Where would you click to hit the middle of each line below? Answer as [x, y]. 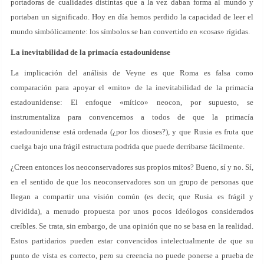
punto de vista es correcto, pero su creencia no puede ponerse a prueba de [132, 255]
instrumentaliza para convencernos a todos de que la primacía [132, 117]
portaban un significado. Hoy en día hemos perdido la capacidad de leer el [132, 17]
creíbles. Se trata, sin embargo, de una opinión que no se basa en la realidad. [132, 226]
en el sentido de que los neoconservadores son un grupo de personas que [132, 182]
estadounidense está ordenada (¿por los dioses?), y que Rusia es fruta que [132, 132]
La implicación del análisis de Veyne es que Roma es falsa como [132, 73]
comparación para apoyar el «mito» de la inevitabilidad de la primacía [132, 88]
